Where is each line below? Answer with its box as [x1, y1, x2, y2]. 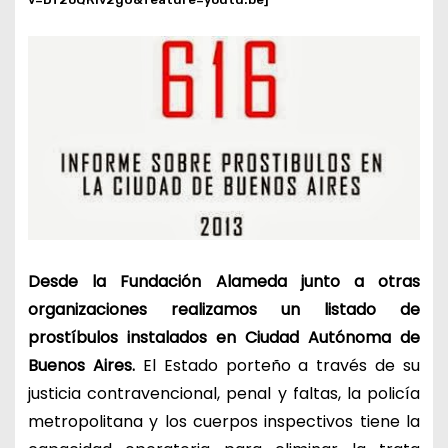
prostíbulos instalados [27, 325, 216, 349]
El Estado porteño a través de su [134, 353, 421, 377]
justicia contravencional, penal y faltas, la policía [27, 381, 421, 405]
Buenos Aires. [27, 353, 135, 377]
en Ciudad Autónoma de [215, 325, 421, 349]
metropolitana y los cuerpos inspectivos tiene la [27, 409, 421, 433]
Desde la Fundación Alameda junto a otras [27, 269, 421, 293]
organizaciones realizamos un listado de [27, 297, 421, 321]
